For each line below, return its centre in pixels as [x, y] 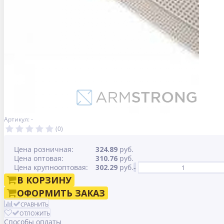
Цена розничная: [44, 149]
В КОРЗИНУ [44, 180]
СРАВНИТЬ [34, 204]
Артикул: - [18, 119]
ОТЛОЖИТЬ [35, 213]
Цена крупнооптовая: [51, 167]
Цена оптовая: [39, 158]
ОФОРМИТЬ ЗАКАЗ [61, 193]
